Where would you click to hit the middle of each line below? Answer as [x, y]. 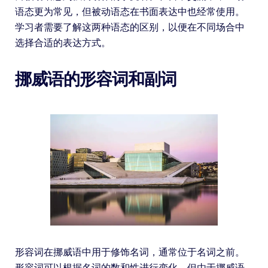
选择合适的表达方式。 [63, 43]
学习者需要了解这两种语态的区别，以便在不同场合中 [130, 28]
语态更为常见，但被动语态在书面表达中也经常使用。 [130, 12]
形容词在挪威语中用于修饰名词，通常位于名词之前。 [130, 252]
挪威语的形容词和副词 [95, 80]
